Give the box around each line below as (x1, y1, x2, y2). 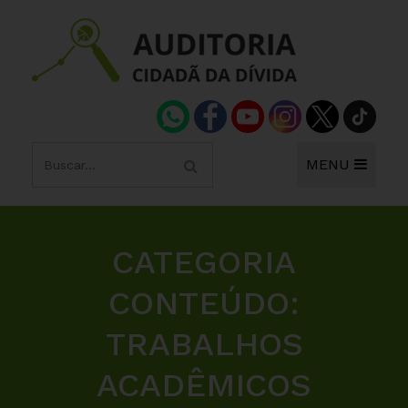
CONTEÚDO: (108, 284, 300, 322)
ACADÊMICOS (97, 366, 311, 404)
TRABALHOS (105, 325, 303, 363)
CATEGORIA (112, 243, 296, 281)
